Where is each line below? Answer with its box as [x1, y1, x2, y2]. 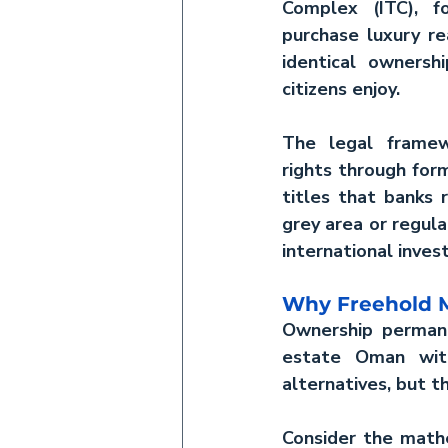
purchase [282, 23, 367, 47]
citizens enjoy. [282, 77, 400, 101]
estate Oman [282, 345, 405, 369]
